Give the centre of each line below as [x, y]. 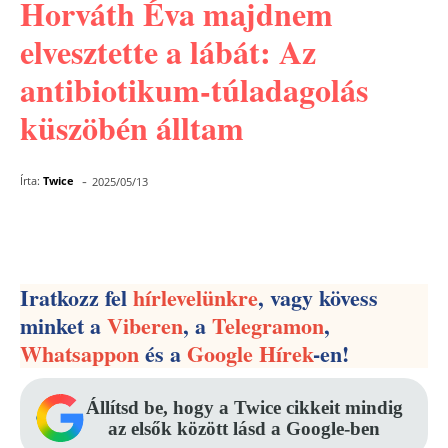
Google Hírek [250, 353]
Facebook [100, 233]
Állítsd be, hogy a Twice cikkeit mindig [244, 407]
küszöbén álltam [132, 127]
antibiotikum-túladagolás [194, 89]
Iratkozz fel [76, 297]
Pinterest [238, 233]
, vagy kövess [318, 297]
